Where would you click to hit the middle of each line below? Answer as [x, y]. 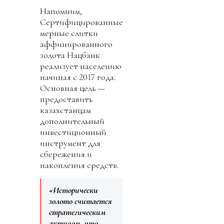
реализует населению [81, 66]
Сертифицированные [81, 22]
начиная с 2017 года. [78, 77]
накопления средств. [79, 165]
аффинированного [76, 44]
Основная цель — [72, 88]
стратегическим [77, 212]
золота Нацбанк [70, 55]
